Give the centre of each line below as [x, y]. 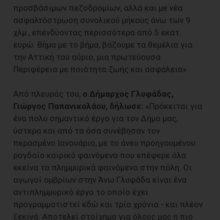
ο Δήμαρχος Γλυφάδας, [128, 94]
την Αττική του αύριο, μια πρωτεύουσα [87, 57]
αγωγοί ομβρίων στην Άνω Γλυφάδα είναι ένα [100, 180]
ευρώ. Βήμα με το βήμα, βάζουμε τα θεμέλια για [103, 45]
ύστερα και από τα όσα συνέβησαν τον [87, 131]
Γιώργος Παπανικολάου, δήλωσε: [78, 106]
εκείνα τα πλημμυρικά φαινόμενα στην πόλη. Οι [103, 168]
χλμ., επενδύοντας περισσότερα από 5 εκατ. [97, 33]
